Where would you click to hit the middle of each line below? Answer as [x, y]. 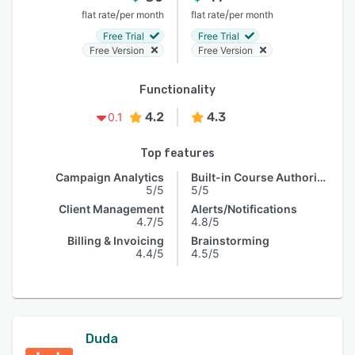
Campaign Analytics [110, 177]
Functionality [177, 90]
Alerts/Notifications [244, 209]
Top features [177, 153]
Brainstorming [230, 240]
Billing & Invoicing [116, 240]
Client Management [111, 209]
